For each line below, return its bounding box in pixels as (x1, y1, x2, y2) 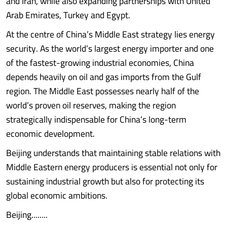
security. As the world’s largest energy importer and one (6, 40, 214, 57)
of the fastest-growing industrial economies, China (6, 54, 194, 71)
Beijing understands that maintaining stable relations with (6, 144, 220, 161)
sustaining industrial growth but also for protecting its (6, 173, 204, 190)
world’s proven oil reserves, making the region (6, 97, 176, 113)
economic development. (6, 125, 95, 142)
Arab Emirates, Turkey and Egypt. (6, 7, 130, 23)
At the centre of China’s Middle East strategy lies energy (6, 26, 215, 43)
